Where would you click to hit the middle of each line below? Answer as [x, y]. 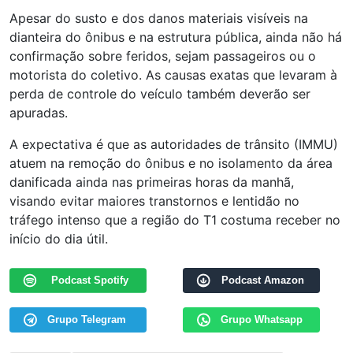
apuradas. [39, 113]
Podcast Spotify [90, 281]
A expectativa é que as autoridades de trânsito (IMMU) [174, 145]
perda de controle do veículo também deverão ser [160, 94]
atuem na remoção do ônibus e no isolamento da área [171, 163]
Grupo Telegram [87, 320]
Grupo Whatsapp [262, 320]
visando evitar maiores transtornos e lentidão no [154, 201]
